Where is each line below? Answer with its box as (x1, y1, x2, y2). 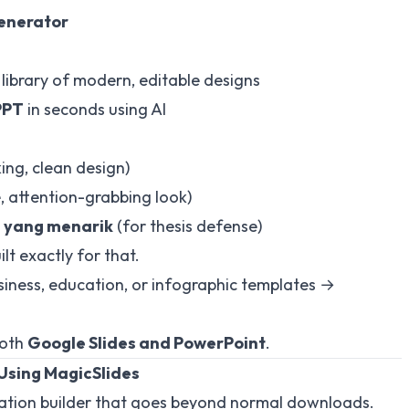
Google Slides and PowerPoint (27, 332, 266, 353)
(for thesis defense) (113, 215, 262, 236)
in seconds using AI (24, 99, 166, 120)
